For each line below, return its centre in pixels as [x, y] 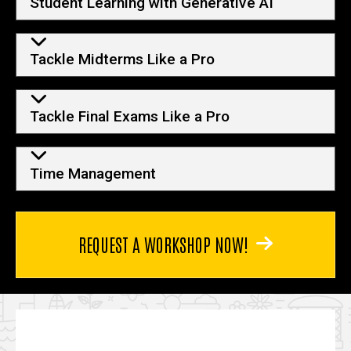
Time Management [92, 173]
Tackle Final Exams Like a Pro [129, 117]
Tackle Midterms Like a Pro [122, 60]
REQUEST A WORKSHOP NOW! [164, 243]
